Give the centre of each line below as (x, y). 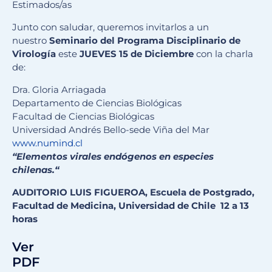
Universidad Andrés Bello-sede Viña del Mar (111, 130)
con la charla (223, 54)
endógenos (131, 157)
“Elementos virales (58, 157)
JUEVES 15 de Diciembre (135, 54)
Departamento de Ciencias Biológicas (97, 103)
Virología (34, 54)
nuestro (31, 41)
